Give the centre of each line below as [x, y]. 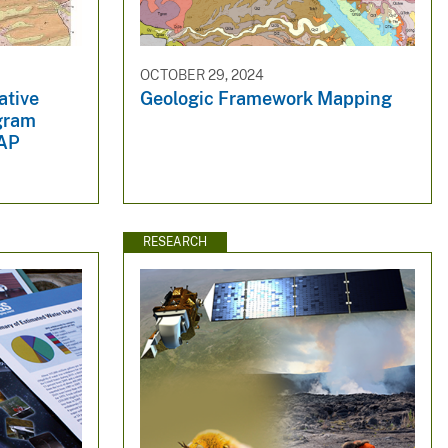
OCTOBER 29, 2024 [201, 74]
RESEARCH [174, 241]
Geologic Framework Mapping [265, 99]
